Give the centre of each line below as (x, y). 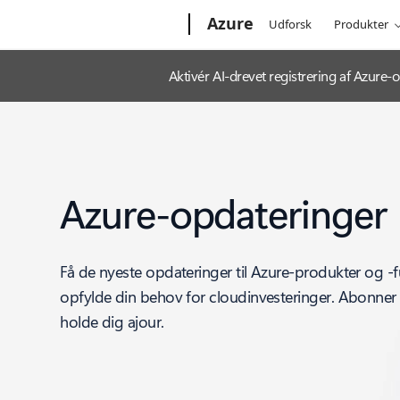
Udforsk (291, 24)
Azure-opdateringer (223, 212)
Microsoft (95, 21)
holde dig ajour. (112, 321)
